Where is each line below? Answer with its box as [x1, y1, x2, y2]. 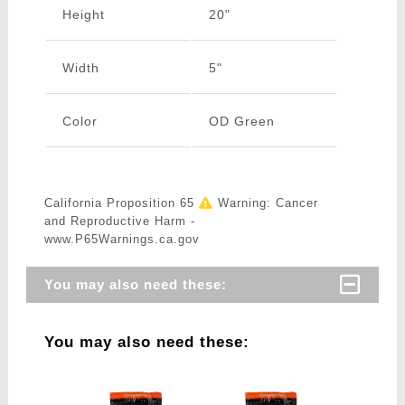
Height [61, 7, 105, 23]
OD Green [208, 114, 275, 129]
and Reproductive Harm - [43, 214, 195, 229]
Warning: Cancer [212, 196, 318, 211]
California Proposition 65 [43, 196, 199, 211]
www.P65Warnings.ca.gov [43, 232, 200, 247]
